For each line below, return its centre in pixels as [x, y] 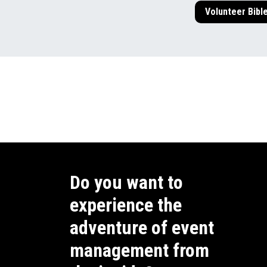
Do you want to [126, 183]
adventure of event [142, 228]
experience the [126, 205]
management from [139, 251]
